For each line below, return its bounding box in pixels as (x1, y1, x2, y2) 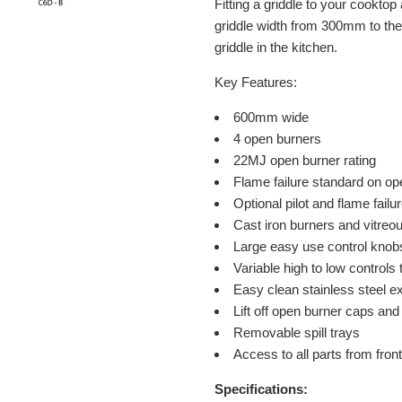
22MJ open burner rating (233, 153, 376, 169)
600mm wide (233, 109, 309, 126)
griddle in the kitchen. (214, 39, 337, 56)
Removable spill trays (233, 325, 360, 341)
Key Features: (214, 74, 297, 91)
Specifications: (214, 381, 311, 398)
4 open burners (233, 131, 321, 147)
